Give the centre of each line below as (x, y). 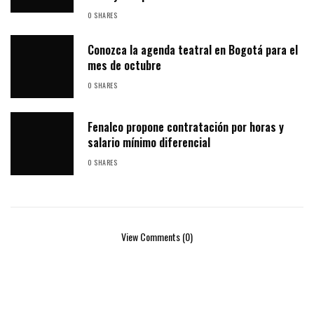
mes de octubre (124, 66)
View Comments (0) (157, 237)
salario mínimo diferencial (149, 143)
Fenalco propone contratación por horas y (186, 127)
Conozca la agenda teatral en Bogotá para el (193, 50)
